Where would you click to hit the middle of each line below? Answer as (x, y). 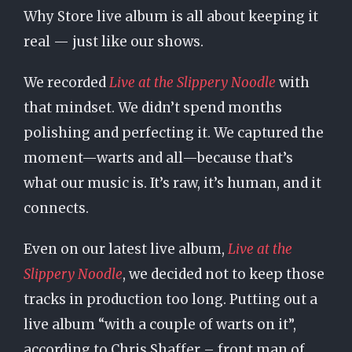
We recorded (66, 82)
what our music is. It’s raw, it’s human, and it (172, 183)
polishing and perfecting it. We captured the (173, 133)
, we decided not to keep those (223, 274)
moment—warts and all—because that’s (158, 158)
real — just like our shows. (113, 42)
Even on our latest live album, (125, 249)
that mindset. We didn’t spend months (152, 108)
